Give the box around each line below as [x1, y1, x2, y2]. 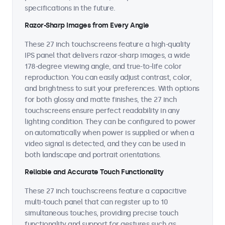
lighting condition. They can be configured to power [25, 118, 196, 126]
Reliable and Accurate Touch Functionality [25, 168, 164, 176]
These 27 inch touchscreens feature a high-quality [25, 40, 190, 49]
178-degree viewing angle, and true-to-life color [25, 62, 181, 71]
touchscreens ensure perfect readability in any [25, 106, 179, 115]
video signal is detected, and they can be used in [25, 140, 185, 148]
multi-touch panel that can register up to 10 [25, 198, 168, 206]
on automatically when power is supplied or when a [25, 129, 194, 137]
